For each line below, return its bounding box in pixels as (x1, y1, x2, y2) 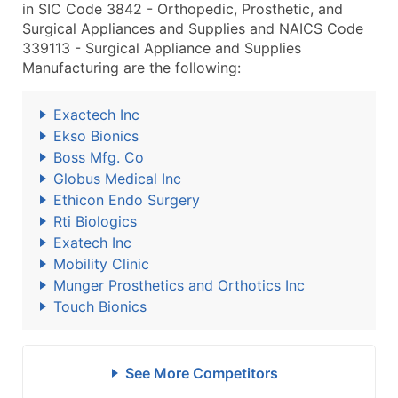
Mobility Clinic (53, 255, 149, 273)
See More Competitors (124, 364, 278, 382)
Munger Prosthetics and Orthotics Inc (53, 276, 305, 294)
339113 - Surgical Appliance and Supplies (22, 39, 301, 57)
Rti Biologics (53, 212, 137, 230)
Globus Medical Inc (53, 170, 181, 187)
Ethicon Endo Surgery (53, 191, 200, 209)
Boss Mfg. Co (53, 148, 144, 166)
